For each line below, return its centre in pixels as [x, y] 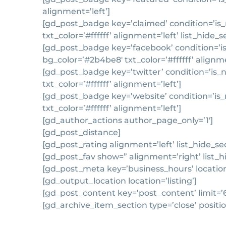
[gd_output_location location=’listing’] [120, 181]
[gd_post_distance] [81, 132]
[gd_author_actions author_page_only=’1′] [128, 120]
